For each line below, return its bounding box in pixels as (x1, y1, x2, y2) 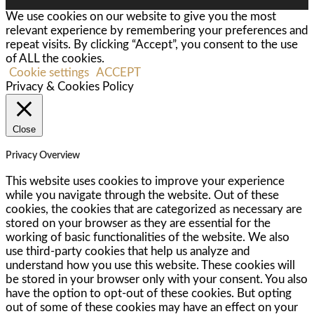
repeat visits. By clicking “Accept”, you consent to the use (6, 39, 298, 51)
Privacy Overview (6, 150, 80, 161)
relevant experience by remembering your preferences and (6, 25, 308, 37)
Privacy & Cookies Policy (6, 81, 134, 93)
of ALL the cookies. (6, 53, 104, 65)
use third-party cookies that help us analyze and (6, 245, 250, 258)
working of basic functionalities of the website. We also (6, 231, 289, 244)
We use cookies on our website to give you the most (6, 11, 276, 23)
